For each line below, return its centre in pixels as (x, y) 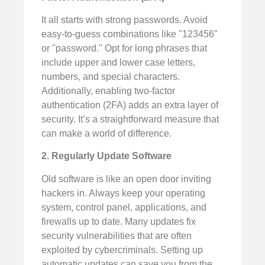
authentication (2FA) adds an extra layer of (130, 105)
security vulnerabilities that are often (117, 235)
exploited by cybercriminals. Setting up (122, 250)
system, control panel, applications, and (124, 207)
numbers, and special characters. (111, 76)
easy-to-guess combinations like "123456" (130, 34)
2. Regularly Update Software (106, 156)
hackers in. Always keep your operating (123, 193)
